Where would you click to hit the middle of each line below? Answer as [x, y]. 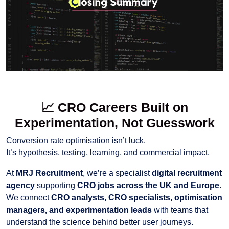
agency [20, 185]
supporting [56, 185]
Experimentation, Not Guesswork [114, 122]
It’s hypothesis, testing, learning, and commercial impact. [108, 152]
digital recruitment [187, 173]
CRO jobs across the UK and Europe [148, 185]
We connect [29, 197]
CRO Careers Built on [123, 107]
